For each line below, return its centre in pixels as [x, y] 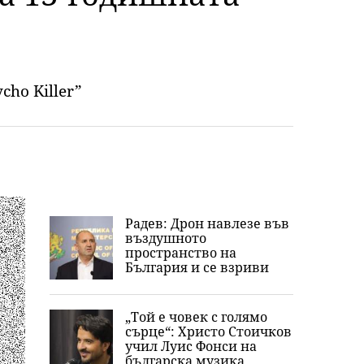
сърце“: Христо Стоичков [208, 331]
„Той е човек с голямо [196, 317]
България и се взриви [197, 267]
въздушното [166, 238]
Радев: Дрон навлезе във [207, 223]
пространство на [181, 253]
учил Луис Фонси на [191, 346]
